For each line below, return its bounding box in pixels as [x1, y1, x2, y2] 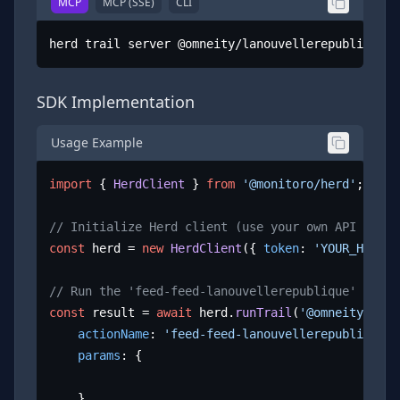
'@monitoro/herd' [242, 177, 357, 192]
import [49, 177, 93, 192]
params [78, 348, 121, 363]
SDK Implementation [37, 90, 195, 112]
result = [85, 305, 157, 321]
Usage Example [51, 133, 143, 151]
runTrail [235, 305, 293, 321]
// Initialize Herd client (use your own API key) [49, 220, 393, 235]
